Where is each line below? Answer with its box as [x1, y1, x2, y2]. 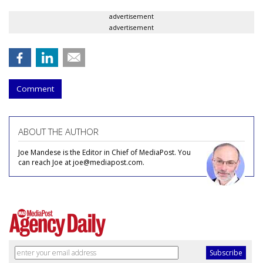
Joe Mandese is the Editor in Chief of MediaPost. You [18, 147, 191, 157]
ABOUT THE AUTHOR [18, 125, 99, 137]
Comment [16, 83, 54, 94]
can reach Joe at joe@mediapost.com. [18, 157, 144, 167]
